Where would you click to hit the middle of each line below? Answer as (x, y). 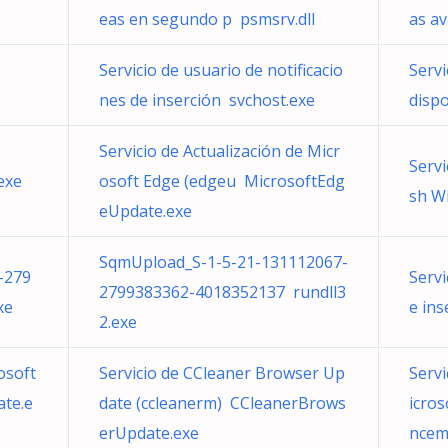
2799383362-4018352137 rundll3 (222, 292)
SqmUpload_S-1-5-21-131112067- (223, 262)
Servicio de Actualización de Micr (219, 151)
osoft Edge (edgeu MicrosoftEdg (222, 181)
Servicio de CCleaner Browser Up (222, 373)
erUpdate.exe (149, 433)
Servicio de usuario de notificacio (221, 70)
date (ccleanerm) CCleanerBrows (222, 403)
